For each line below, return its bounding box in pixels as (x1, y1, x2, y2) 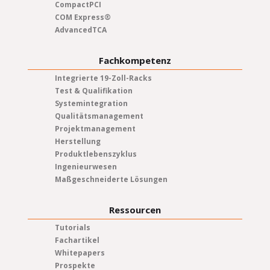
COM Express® (54, 11, 111, 22)
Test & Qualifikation (54, 85, 133, 96)
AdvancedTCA (54, 24, 107, 35)
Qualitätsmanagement (54, 110, 143, 121)
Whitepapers (54, 247, 105, 258)
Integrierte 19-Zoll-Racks (54, 72, 152, 83)
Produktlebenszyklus (54, 148, 137, 159)
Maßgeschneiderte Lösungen (54, 174, 168, 184)
